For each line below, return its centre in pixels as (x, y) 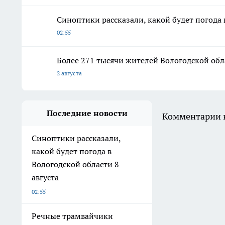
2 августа (69, 73)
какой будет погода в (72, 151)
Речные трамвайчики (72, 216)
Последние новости (87, 113)
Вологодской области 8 (75, 164)
